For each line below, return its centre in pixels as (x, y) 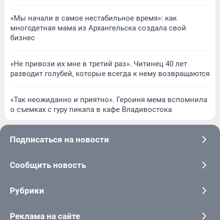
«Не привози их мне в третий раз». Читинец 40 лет (99, 64)
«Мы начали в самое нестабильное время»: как (94, 18)
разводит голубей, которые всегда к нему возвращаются (110, 74)
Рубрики (27, 191)
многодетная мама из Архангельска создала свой (98, 28)
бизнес (23, 38)
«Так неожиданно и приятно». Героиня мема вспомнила (109, 100)
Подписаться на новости (59, 140)
